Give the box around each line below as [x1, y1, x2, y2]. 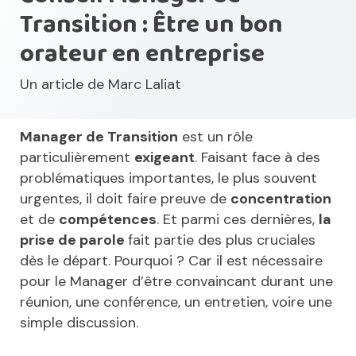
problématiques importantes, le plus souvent [20, 168, 317, 188]
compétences [59, 210, 157, 230]
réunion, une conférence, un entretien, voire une [20, 292, 332, 312]
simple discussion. [20, 313, 138, 333]
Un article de [20, 75, 108, 95]
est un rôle [178, 127, 253, 147]
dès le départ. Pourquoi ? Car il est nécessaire [20, 251, 323, 271]
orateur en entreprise [20, 34, 265, 74]
